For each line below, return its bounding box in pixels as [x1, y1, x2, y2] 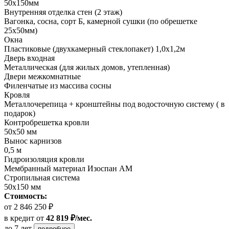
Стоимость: [4, 191, 47, 200]
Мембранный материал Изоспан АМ [4, 164, 132, 173]
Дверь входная [4, 53, 55, 62]
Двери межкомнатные [4, 72, 81, 81]
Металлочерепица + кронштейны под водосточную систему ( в [4, 99, 225, 108]
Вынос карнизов [4, 136, 62, 145]
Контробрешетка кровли [4, 118, 89, 127]
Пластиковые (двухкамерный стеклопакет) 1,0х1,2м [4, 44, 185, 53]
